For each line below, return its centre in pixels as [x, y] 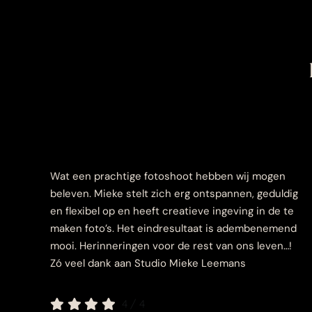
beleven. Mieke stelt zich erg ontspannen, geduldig [174, 194]
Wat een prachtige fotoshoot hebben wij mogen [168, 176]
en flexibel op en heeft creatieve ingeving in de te [172, 211]
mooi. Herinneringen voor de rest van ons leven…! [171, 246]
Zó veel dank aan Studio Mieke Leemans [148, 263]
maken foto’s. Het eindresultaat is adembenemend [173, 228]
